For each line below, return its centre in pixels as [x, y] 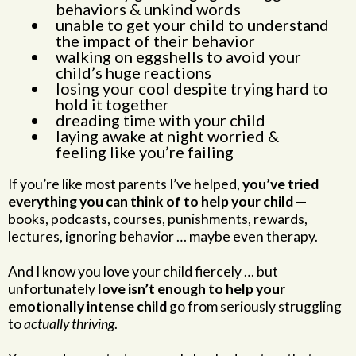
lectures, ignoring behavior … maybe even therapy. [163, 236]
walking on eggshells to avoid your [178, 56]
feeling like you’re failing [145, 152]
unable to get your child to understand [192, 25]
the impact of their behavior [155, 41]
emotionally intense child [87, 306]
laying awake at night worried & [167, 136]
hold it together [112, 104]
